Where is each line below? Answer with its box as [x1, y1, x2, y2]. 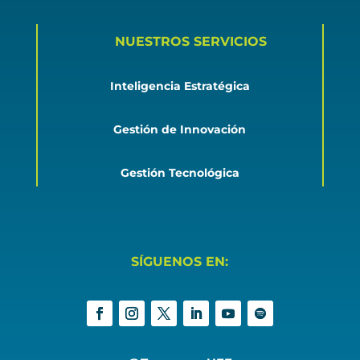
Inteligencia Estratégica [109, 79, 250, 94]
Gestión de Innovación [113, 122, 247, 137]
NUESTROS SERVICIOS [115, 34, 268, 50]
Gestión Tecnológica [120, 166, 239, 181]
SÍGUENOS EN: [131, 254, 229, 270]
